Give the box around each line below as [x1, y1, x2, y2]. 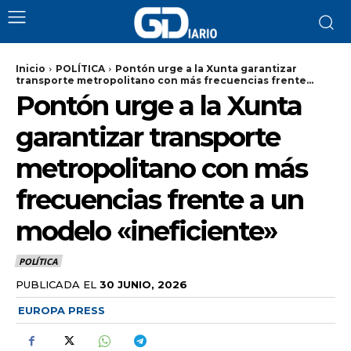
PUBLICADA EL [16, 277, 96, 291]
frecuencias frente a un [16, 183, 303, 216]
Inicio [16, 63, 45, 74]
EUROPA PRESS [18, 303, 105, 317]
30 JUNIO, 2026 [100, 277, 187, 291]
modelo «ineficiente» [16, 215, 277, 248]
